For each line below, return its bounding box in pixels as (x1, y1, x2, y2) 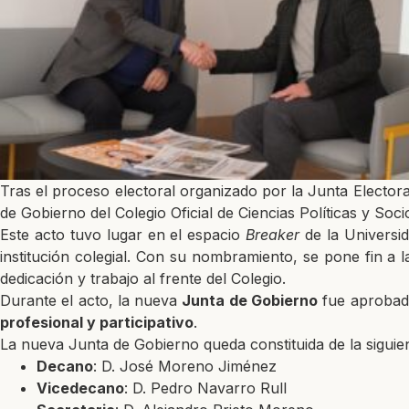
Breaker (246, 225, 300, 244)
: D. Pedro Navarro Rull (124, 378, 287, 397)
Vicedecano (37, 378, 124, 397)
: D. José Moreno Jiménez (93, 356, 277, 375)
